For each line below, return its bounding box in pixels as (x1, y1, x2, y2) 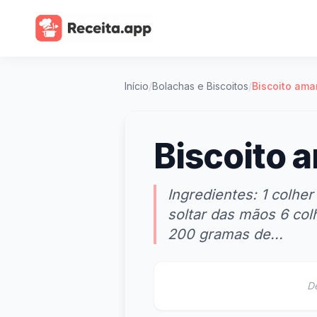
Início (125, 80, 149, 92)
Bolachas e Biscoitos (152, 80, 248, 92)
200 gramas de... (168, 226, 283, 243)
